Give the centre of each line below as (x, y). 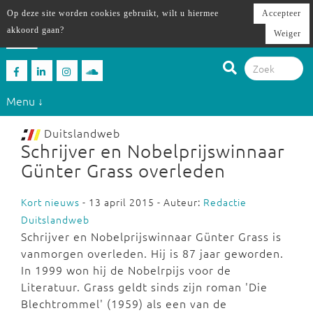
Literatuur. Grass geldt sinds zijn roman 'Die (144, 286)
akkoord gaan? (36, 30)
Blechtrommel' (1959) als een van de (124, 303)
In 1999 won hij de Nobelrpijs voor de (126, 270)
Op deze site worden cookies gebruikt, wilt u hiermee (113, 13)
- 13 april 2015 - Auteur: (141, 202)
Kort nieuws (50, 202)
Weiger (287, 34)
